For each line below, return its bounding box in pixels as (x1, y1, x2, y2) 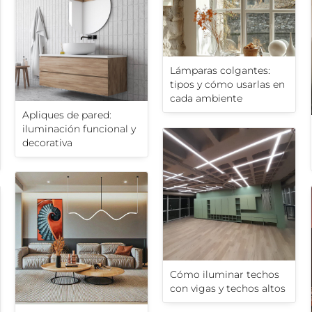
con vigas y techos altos (170, 282, 286, 295)
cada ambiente (170, 92, 242, 105)
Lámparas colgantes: (170, 64, 270, 77)
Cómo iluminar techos (170, 268, 279, 281)
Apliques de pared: (22, 109, 111, 122)
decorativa (22, 136, 72, 150)
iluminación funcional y (22, 123, 136, 136)
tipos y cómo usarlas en (170, 78, 285, 91)
